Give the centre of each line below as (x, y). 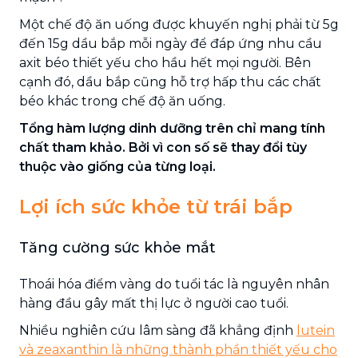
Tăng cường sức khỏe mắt (117, 247)
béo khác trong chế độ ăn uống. (122, 101)
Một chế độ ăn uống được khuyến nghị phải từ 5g (179, 24)
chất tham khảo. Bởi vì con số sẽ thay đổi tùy (163, 147)
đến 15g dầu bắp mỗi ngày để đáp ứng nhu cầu (171, 43)
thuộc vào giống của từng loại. (117, 166)
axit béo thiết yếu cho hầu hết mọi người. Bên (165, 62)
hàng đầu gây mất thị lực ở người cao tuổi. (154, 303)
